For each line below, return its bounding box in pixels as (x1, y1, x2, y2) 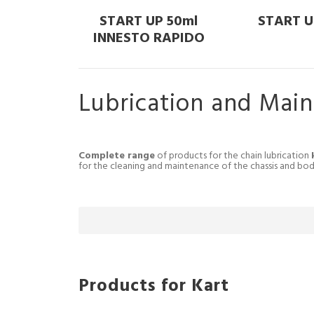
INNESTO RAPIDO (93, 27, 205, 50)
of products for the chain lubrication (155, 147, 311, 164)
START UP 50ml (100, 10, 198, 33)
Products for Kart (78, 272, 229, 301)
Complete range (78, 147, 155, 164)
